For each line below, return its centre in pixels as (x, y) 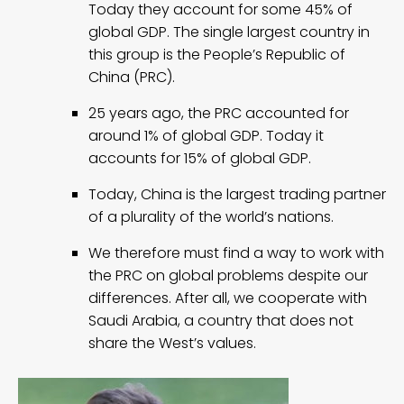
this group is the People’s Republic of (217, 54)
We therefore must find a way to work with (236, 252)
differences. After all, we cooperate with (228, 298)
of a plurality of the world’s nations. (211, 216)
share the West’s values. (172, 343)
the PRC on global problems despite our (228, 275)
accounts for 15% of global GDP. (200, 158)
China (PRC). (132, 77)
